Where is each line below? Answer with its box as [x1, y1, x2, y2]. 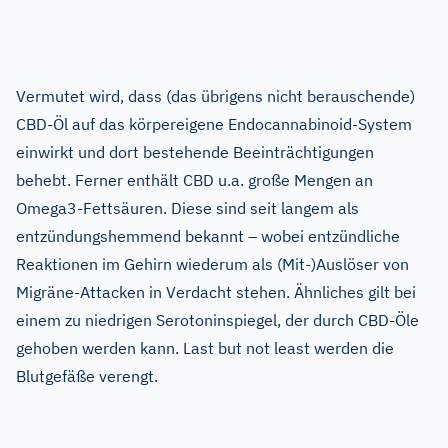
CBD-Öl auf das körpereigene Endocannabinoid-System [16, 114, 412, 135]
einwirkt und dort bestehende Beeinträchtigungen [16, 142, 374, 163]
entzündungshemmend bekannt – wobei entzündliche [16, 226, 400, 247]
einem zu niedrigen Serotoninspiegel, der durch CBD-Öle [16, 310, 419, 331]
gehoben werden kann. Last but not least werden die [16, 338, 394, 359]
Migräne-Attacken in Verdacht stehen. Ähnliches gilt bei [16, 282, 416, 303]
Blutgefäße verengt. [16, 366, 158, 387]
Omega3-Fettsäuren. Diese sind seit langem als [16, 198, 359, 219]
